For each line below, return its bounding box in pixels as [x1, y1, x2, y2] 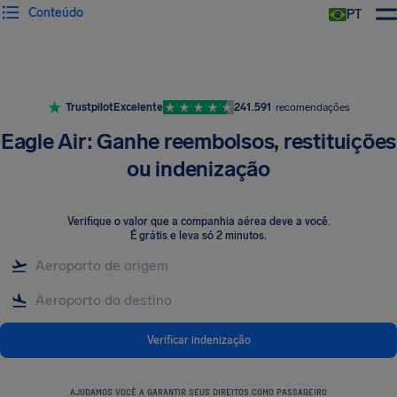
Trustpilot [65, 101, 113, 113]
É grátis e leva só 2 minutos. [130, 230, 267, 242]
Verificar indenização [146, 333, 251, 346]
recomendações [275, 101, 350, 113]
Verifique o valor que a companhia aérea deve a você [66, 215, 328, 228]
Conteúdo [28, 4, 83, 20]
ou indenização [127, 156, 270, 182]
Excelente [113, 101, 163, 113]
